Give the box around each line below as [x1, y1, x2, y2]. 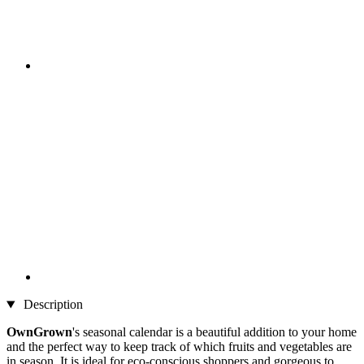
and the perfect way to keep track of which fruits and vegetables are [6, 340, 352, 354]
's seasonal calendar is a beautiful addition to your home [72, 325, 357, 340]
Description [19, 297, 83, 312]
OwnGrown [6, 325, 72, 340]
